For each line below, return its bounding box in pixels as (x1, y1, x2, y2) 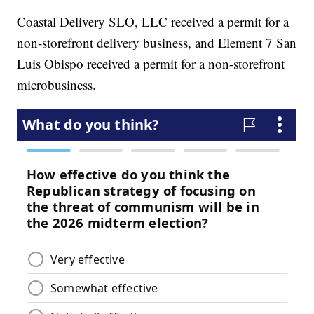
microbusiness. (17, 76, 97, 93)
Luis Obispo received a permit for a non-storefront (17, 55, 285, 72)
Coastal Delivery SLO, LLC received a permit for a (17, 13, 289, 30)
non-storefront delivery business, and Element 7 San (17, 34, 297, 51)
